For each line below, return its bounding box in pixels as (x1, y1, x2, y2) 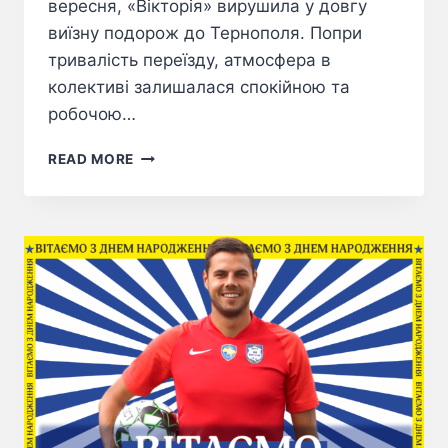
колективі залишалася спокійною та (48, 77, 350, 98)
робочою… (48, 104, 136, 125)
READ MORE (48, 151, 135, 168)
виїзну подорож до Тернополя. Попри (48, 23, 362, 44)
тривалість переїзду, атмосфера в (48, 50, 331, 71)
